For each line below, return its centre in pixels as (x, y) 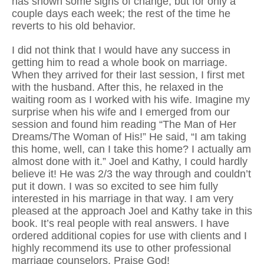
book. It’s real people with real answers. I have (121, 223)
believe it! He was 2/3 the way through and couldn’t (131, 174)
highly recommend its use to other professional (121, 248)
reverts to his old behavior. (74, 26)
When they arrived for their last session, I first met (128, 75)
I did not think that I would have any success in (121, 50)
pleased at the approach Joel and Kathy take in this (132, 211)
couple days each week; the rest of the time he (121, 13)
